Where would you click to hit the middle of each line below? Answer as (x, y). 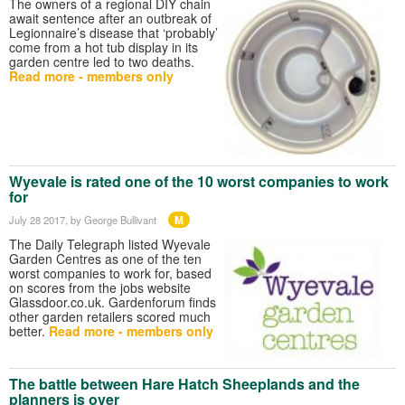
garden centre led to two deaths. (102, 61)
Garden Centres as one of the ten (105, 258)
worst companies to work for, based (110, 273)
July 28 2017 (37, 219)
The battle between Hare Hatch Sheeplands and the (184, 384)
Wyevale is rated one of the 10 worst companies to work (199, 181)
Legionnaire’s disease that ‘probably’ (113, 32)
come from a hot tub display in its (104, 47)
